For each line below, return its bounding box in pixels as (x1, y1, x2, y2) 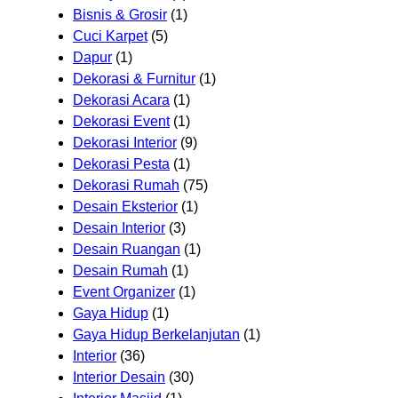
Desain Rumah (73, 262, 168, 278)
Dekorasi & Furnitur (73, 70, 195, 86)
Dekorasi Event (73, 113, 170, 129)
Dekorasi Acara (73, 92, 170, 107)
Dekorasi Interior (73, 134, 177, 150)
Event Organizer (73, 283, 175, 299)
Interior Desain (73, 369, 165, 385)
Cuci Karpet (73, 28, 147, 44)
